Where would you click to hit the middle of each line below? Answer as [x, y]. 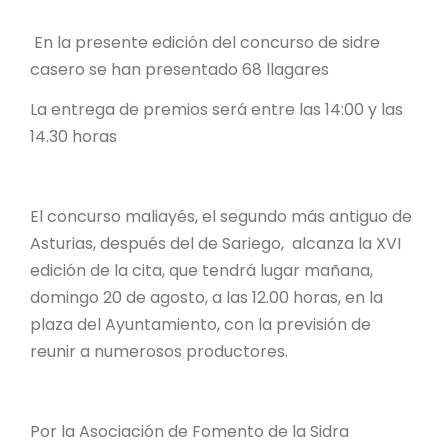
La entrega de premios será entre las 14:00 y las [216, 109]
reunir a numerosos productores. [159, 351]
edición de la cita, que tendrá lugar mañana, [201, 270]
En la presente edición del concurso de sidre [205, 42]
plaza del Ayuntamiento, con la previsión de [200, 324]
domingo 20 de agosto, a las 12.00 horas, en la [206, 297]
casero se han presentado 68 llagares [181, 69]
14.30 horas [73, 136]
